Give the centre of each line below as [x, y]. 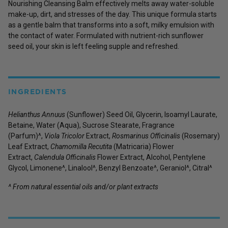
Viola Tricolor [64, 136]
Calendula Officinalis [65, 157]
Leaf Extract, [29, 146]
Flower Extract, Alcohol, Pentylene [151, 157]
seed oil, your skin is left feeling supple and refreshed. [94, 46]
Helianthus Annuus [37, 114]
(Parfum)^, [26, 136]
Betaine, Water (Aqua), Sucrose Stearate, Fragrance [91, 125]
